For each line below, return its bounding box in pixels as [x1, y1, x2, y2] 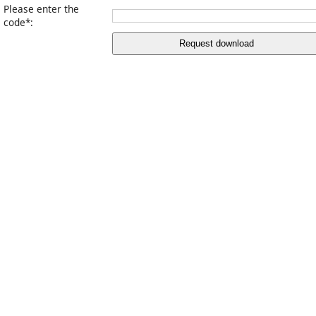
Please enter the [4, 1, 79, 16]
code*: [4, 15, 33, 29]
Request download [179, 38, 254, 49]
